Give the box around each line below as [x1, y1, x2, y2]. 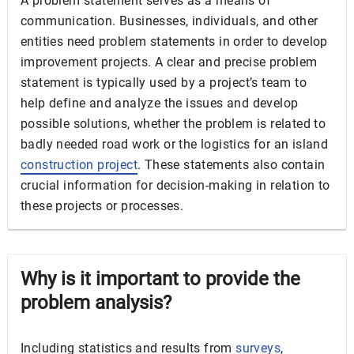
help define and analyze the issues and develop [21, 96, 299, 111]
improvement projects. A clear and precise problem [21, 55, 318, 70]
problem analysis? [21, 292, 171, 314]
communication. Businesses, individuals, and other [21, 13, 318, 28]
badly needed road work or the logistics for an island [21, 137, 329, 152]
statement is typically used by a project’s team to [21, 75, 307, 90]
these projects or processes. [21, 198, 184, 213]
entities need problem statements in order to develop [21, 34, 328, 49]
